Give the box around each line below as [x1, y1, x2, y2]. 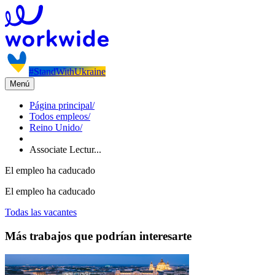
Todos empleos [29, 111, 88, 122]
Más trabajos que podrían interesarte [5, 229, 192, 242]
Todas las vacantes [5, 207, 77, 217]
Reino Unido [29, 122, 80, 133]
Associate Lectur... [29, 144, 101, 155]
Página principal [29, 100, 92, 110]
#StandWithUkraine [29, 66, 106, 77]
